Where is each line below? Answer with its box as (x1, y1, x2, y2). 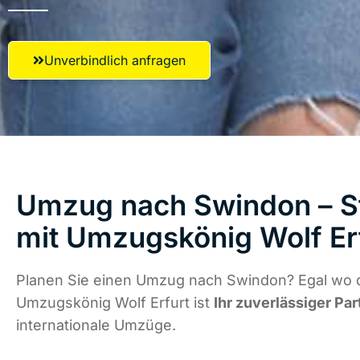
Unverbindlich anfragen (44, 52, 186, 68)
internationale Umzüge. (16, 317, 176, 334)
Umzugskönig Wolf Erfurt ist (16, 294, 214, 312)
